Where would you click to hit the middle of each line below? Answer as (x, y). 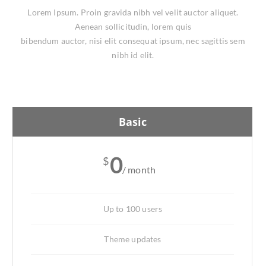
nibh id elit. (133, 55)
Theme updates (133, 239)
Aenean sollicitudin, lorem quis (133, 26)
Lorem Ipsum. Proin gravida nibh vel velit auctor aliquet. (133, 12)
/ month (139, 170)
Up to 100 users (133, 209)
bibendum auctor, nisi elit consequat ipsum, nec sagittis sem (133, 41)
